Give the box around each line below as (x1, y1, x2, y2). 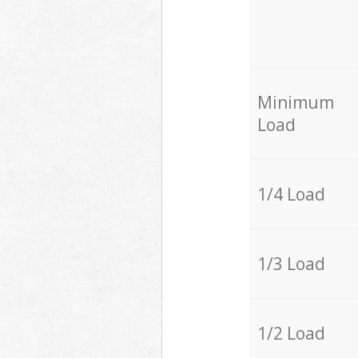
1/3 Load (257, 253, 325, 276)
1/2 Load (257, 322, 325, 345)
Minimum (257, 91, 334, 114)
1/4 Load (257, 183, 325, 206)
